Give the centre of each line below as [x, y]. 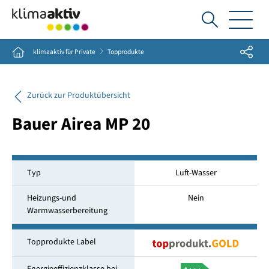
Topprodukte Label [61, 242]
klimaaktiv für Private [64, 52]
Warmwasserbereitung [67, 211]
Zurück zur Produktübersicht [78, 96]
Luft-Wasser [196, 173]
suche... [225, 50]
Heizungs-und [51, 198]
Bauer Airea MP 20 [81, 125]
